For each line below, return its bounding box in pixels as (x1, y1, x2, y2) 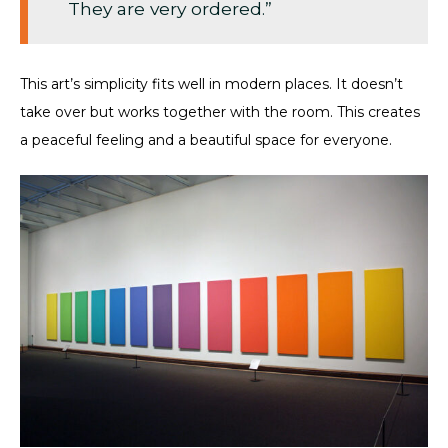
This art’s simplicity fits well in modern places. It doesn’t (20, 75, 403, 93)
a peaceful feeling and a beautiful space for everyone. (20, 131, 392, 149)
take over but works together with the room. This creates (20, 103, 420, 121)
